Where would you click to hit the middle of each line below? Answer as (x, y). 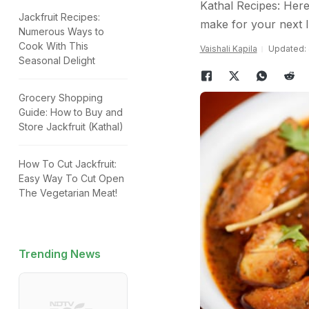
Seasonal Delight (57, 60)
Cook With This (53, 46)
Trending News (60, 254)
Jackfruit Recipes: (59, 17)
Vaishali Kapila (228, 49)
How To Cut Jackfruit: (68, 164)
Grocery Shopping (61, 98)
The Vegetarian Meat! (68, 193)
